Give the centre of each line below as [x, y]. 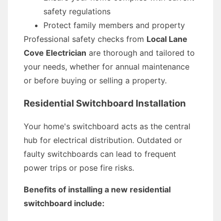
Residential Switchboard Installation [105, 103]
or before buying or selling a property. [95, 80]
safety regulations [77, 11]
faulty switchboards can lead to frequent [100, 154]
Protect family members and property [114, 25]
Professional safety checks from [85, 39]
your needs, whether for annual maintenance [107, 67]
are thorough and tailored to [141, 53]
